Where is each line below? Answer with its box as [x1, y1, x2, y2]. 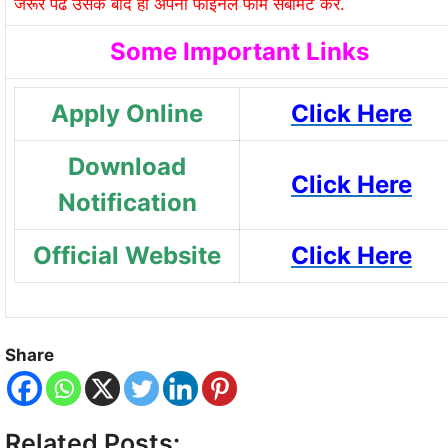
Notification [57, 187, 197, 217]
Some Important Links [109, 36, 369, 66]
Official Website [33, 240, 221, 270]
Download [68, 151, 186, 181]
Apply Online [51, 98, 203, 128]
